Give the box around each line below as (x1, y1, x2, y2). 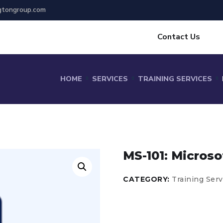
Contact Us (157, 31, 200, 42)
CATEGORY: (123, 175, 172, 184)
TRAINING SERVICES (138, 74, 212, 84)
